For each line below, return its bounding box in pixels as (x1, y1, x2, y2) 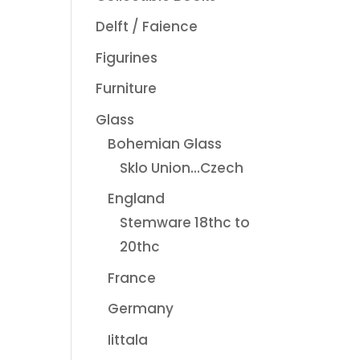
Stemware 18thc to (120, 213, 251, 232)
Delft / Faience (96, 17, 198, 36)
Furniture (96, 79, 157, 98)
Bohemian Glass (108, 133, 223, 153)
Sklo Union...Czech (120, 157, 244, 178)
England (108, 189, 166, 208)
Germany (108, 299, 174, 318)
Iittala (108, 329, 149, 350)
